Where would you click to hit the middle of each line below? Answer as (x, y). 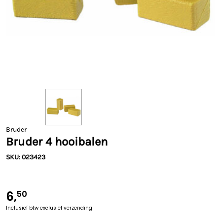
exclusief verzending (66, 208)
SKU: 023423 (26, 157)
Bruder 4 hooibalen (57, 142)
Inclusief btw (23, 208)
